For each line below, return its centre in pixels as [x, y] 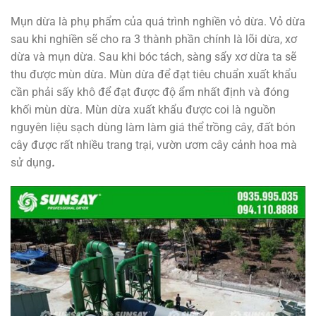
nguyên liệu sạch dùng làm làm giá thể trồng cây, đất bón [153, 128]
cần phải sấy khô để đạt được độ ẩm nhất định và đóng [150, 92]
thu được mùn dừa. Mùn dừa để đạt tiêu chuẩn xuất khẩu [154, 75]
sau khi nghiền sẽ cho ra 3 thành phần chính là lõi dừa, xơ [154, 39]
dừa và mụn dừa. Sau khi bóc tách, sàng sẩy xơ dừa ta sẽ [153, 57]
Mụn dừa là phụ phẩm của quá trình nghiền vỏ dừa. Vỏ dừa [158, 22]
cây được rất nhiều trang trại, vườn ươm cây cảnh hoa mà [154, 145]
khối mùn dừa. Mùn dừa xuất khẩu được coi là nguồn [143, 110]
